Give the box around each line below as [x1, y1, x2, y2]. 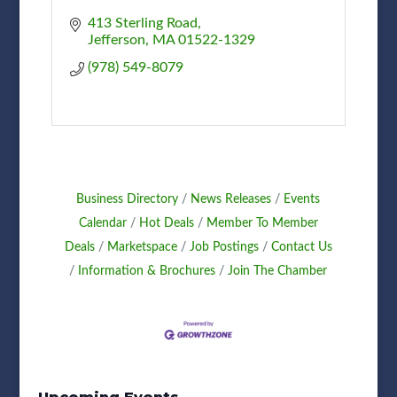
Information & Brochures [78, 264, 216, 277]
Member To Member [206, 216, 318, 230]
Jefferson [87, 32, 145, 47]
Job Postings [189, 240, 259, 253]
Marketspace [106, 240, 177, 253]
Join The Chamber [228, 264, 328, 277]
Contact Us [270, 240, 332, 253]
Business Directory [76, 192, 179, 206]
